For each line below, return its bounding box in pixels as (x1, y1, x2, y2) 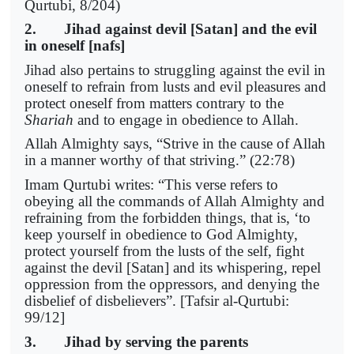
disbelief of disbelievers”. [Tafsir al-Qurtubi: (24, 292, 289, 309)
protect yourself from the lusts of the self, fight (24, 243, 304, 259)
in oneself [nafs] (24, 37, 125, 55)
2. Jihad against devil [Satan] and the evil (24, 21, 317, 38)
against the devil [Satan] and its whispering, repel (24, 259, 321, 276)
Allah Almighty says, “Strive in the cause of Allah (24, 135, 326, 153)
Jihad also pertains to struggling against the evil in (24, 61, 326, 78)
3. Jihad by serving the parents (24, 333, 248, 350)
